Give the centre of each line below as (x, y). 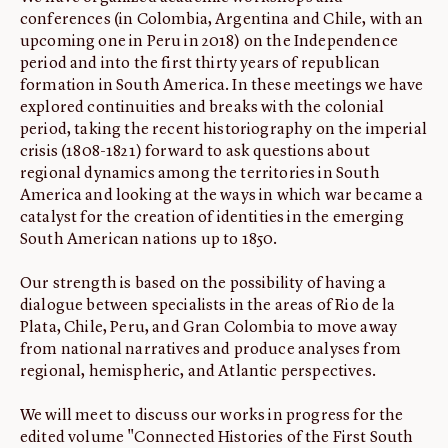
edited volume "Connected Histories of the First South (217, 438)
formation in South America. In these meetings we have (222, 86)
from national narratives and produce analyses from (211, 350)
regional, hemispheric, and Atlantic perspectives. (200, 372)
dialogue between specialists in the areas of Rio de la (208, 306)
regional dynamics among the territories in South (200, 174)
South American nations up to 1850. (150, 240)
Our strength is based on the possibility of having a (203, 284)
